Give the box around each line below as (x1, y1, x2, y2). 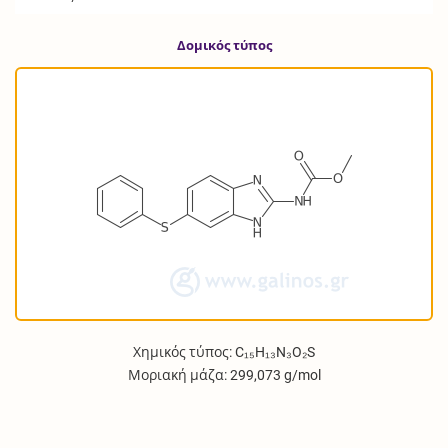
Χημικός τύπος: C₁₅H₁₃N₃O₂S (133, 343, 315, 360)
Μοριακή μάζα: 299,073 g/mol (127, 366, 321, 383)
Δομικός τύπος (176, 38, 272, 54)
